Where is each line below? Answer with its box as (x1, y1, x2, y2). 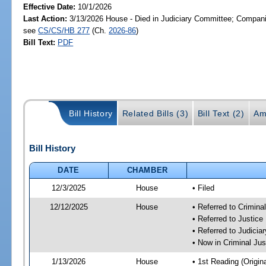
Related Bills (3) (122, 109, 189, 119)
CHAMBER (126, 165, 169, 175)
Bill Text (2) (197, 109, 245, 119)
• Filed (192, 183, 214, 192)
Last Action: (23, 14, 68, 23)
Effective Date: (23, 2, 78, 11)
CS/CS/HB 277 (38, 26, 90, 35)
